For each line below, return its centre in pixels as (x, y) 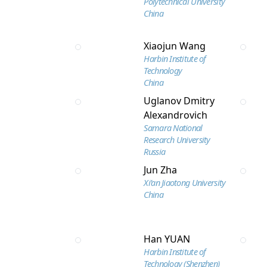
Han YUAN (167, 239)
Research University (177, 140)
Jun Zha (161, 170)
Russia (155, 152)
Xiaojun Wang (175, 46)
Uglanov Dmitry (179, 101)
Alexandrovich (176, 115)
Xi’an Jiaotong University (185, 183)
